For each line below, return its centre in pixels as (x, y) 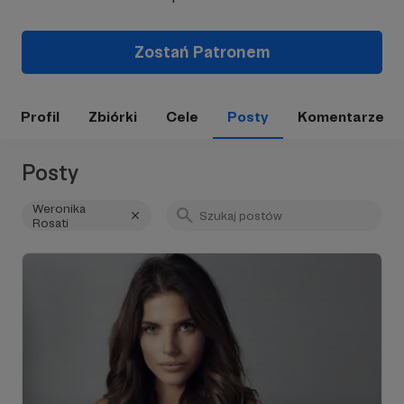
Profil (40, 117)
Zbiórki (112, 117)
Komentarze (340, 117)
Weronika (59, 208)
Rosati (50, 223)
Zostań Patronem (202, 52)
